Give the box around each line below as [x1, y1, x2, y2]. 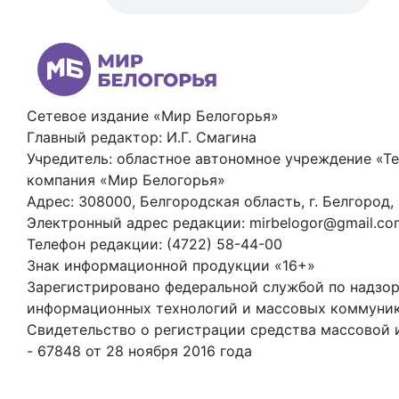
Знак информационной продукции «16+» [27, 256, 315, 274]
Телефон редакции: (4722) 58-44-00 [27, 234, 282, 253]
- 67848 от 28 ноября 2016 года [27, 341, 252, 360]
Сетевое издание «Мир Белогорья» [27, 106, 279, 125]
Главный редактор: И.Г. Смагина [27, 127, 256, 146]
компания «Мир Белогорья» [27, 170, 225, 189]
